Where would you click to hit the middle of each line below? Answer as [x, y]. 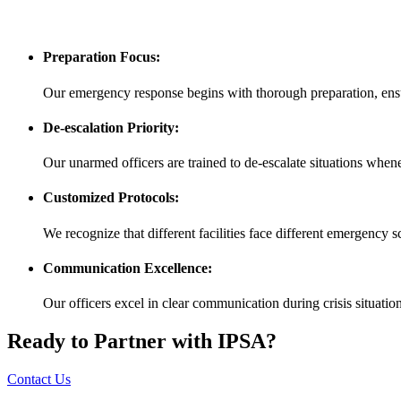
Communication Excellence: [128, 268]
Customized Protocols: [111, 198]
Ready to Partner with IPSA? [142, 341]
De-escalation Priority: [111, 127]
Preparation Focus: [102, 57]
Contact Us [39, 379]
